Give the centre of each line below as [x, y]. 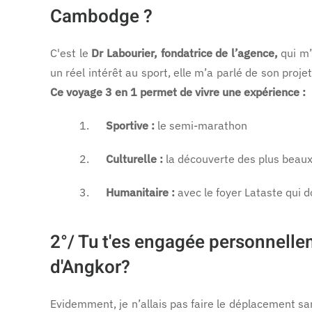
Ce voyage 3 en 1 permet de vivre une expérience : [178, 92]
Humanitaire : [140, 192]
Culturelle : [133, 159]
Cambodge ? [101, 17]
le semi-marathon [201, 125]
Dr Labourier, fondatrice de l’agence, [185, 53]
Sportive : [130, 125]
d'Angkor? [90, 267]
